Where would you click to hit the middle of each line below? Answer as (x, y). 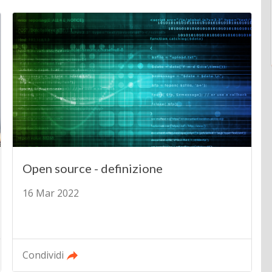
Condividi (43, 255)
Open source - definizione (93, 168)
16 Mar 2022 (51, 193)
